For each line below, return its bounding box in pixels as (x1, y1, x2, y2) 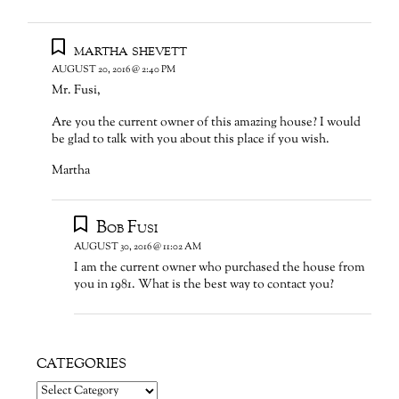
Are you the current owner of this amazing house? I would (52, 113, 362, 132)
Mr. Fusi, (52, 81, 102, 100)
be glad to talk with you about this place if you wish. (52, 130, 330, 149)
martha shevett (73, 38, 187, 62)
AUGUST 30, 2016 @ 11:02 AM (74, 240, 202, 255)
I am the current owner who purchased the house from (74, 259, 366, 278)
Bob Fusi (95, 216, 158, 240)
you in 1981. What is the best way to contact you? (74, 276, 335, 295)
